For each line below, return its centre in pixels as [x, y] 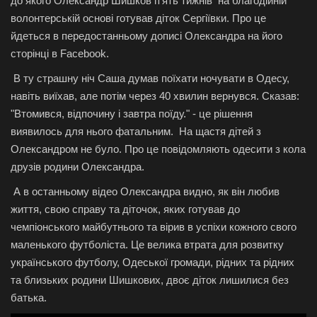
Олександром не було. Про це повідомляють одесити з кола [158, 149]
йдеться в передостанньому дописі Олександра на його [146, 35]
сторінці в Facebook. [60, 53]
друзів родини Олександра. [77, 166]
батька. [29, 297]
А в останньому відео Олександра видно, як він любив [145, 191]
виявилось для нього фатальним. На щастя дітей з [136, 131]
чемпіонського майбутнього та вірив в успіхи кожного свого [154, 226]
